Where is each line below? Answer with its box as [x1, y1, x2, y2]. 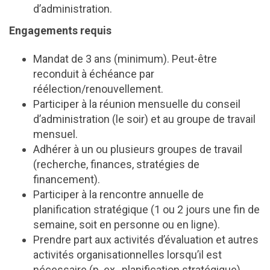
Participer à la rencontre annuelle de [33, 188, 204, 201]
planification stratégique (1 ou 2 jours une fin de [33, 203, 260, 216]
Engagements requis [9, 24, 111, 37]
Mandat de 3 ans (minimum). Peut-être [33, 52, 217, 65]
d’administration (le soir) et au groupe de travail [33, 113, 256, 125]
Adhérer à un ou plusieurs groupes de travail [33, 143, 242, 155]
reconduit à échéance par [33, 67, 154, 80]
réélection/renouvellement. [33, 83, 163, 95]
